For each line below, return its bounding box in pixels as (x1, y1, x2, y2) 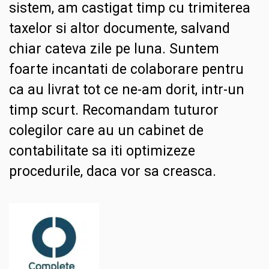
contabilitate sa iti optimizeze (9, 143, 195, 160)
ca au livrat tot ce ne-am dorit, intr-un (9, 82, 244, 98)
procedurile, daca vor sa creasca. (9, 163, 216, 180)
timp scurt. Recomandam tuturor (9, 102, 219, 119)
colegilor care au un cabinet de (9, 122, 204, 139)
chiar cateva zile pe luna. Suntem (9, 41, 219, 58)
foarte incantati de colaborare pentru (9, 61, 244, 78)
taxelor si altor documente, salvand (9, 20, 230, 37)
